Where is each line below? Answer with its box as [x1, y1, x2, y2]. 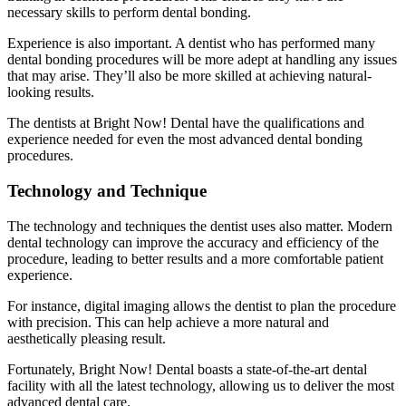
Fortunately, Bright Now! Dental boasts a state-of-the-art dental [7, 361, 367, 377]
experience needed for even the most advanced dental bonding [7, 131, 362, 148]
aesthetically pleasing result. [7, 330, 166, 346]
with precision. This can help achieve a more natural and [7, 314, 329, 330]
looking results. [7, 84, 94, 101]
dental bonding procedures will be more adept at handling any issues [7, 52, 397, 68]
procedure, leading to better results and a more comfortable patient [7, 250, 383, 266]
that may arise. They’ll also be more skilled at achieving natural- [7, 68, 372, 84]
